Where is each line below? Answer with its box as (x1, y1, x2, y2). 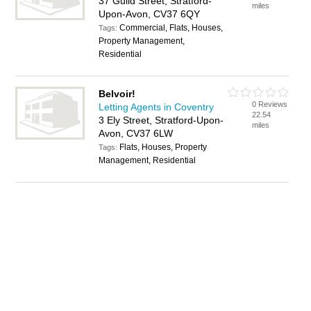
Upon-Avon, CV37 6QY (99, 8, 201, 19)
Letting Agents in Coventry (99, 101, 215, 112)
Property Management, (99, 36, 185, 46)
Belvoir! (99, 88, 136, 99)
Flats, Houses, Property (119, 142, 208, 152)
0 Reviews (252, 100, 288, 108)
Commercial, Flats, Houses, (119, 23, 224, 33)
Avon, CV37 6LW (99, 128, 174, 139)
